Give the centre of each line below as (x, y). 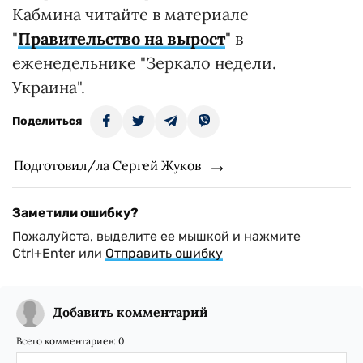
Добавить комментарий (130, 312)
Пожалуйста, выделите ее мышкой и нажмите (156, 236)
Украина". (49, 87)
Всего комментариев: (67, 341)
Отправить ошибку (164, 253)
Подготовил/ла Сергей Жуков (107, 165)
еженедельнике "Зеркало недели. (144, 63)
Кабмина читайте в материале (130, 14)
